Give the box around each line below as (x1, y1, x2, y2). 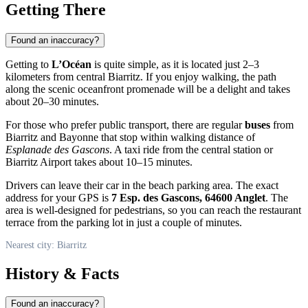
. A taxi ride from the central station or (109, 143, 273, 155)
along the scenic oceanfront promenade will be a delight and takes (5, 82, 290, 95)
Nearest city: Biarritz (5, 239, 87, 250)
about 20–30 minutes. (5, 95, 99, 107)
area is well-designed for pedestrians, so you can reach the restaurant (5, 203, 301, 216)
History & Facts (5, 264, 119, 283)
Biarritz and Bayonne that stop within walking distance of (5, 131, 255, 143)
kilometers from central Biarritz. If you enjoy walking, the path (5, 70, 276, 82)
